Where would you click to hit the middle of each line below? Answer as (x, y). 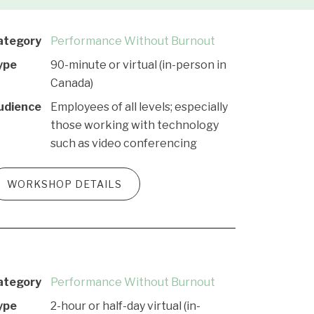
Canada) (72, 83)
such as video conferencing (124, 143)
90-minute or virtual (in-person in (138, 65)
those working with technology (135, 125)
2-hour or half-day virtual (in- (125, 306)
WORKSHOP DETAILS (65, 184)
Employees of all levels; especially (139, 107)
